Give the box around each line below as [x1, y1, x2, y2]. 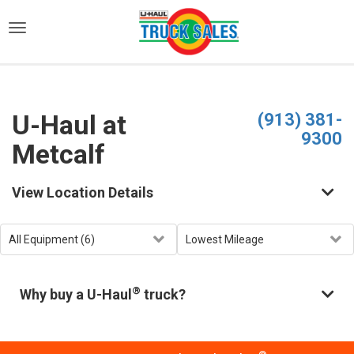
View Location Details [12, 184, 153, 201]
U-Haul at [12, 109, 126, 141]
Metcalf [12, 138, 105, 170]
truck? [141, 286, 186, 303]
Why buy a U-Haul [20, 286, 132, 303]
